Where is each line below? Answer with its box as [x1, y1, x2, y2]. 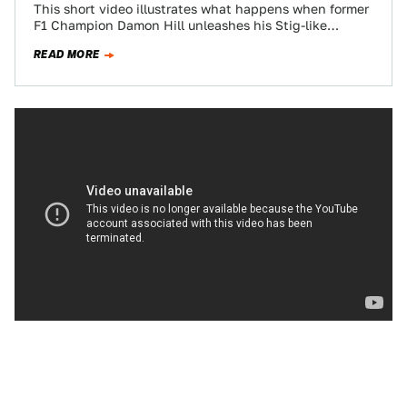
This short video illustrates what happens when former [34, 2, 369, 16]
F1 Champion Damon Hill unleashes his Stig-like [34, 18, 327, 33]
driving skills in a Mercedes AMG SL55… [34, 35, 278, 49]
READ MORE [34, 46, 100, 63]
